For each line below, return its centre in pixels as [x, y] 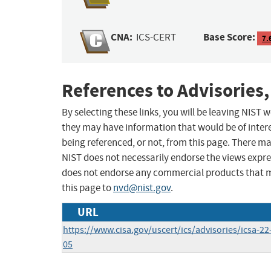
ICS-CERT [156, 38]
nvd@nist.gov [142, 188]
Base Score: [230, 38]
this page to [87, 188]
